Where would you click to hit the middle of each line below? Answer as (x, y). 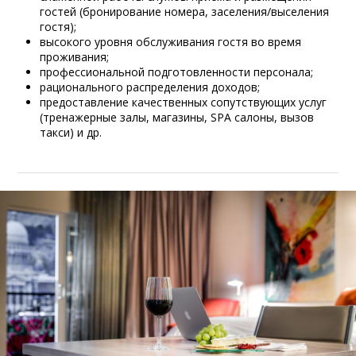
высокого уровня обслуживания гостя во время (170, 41)
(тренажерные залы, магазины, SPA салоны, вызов (177, 117)
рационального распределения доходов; (150, 87)
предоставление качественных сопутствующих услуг (183, 102)
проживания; (74, 56)
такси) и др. (71, 132)
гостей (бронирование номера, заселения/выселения (184, 11)
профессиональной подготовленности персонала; (176, 72)
